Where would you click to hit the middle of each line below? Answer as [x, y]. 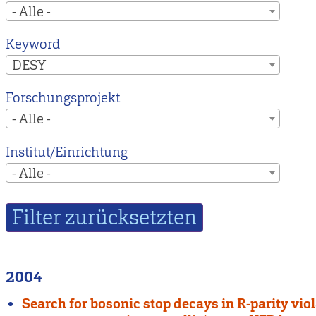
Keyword [33, 44]
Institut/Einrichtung [67, 152]
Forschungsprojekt [63, 98]
